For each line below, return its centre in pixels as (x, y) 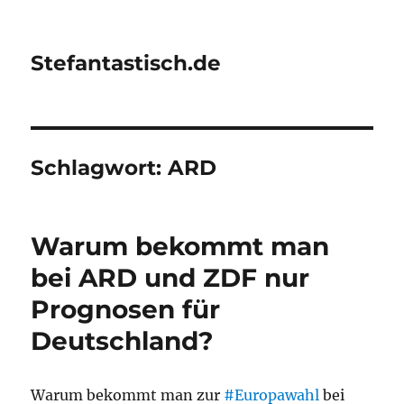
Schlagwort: (100, 168)
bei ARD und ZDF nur (170, 278)
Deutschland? (122, 341)
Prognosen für (126, 309)
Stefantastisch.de (126, 63)
